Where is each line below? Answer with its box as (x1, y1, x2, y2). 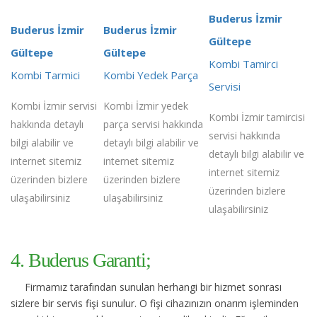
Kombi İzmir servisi (11, 98, 97, 113)
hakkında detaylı (11, 117, 83, 131)
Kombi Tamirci (209, 56, 278, 71)
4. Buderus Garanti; (11, 248, 151, 271)
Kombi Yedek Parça (103, 67, 198, 82)
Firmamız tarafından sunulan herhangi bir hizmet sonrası (25, 279, 282, 294)
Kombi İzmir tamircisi (209, 110, 305, 124)
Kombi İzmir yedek (103, 98, 188, 113)
